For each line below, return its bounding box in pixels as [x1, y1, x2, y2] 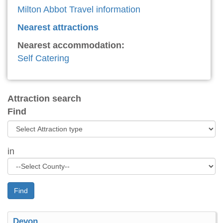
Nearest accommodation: [17, 40, 124, 51]
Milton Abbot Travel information [17, 4, 140, 15]
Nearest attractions [17, 22, 99, 33]
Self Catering [17, 53, 69, 64]
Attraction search [7, 94, 81, 104]
